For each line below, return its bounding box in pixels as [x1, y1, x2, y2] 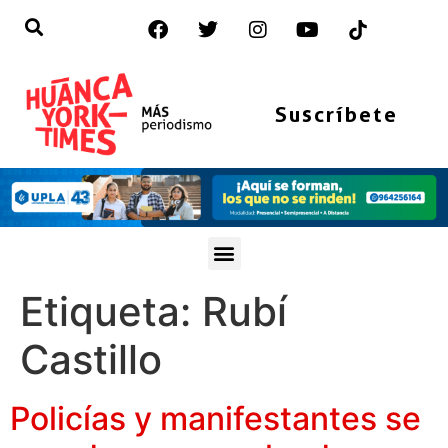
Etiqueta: [20, 286, 202, 336]
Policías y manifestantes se [10, 398, 421, 438]
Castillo [20, 334, 162, 384]
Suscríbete [274, 101, 398, 127]
